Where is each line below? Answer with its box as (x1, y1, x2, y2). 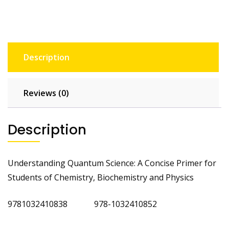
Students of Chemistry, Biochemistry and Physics (8, 171, 194, 183)
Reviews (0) (24, 87, 69, 99)
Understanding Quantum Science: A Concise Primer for (8, 157, 216, 169)
